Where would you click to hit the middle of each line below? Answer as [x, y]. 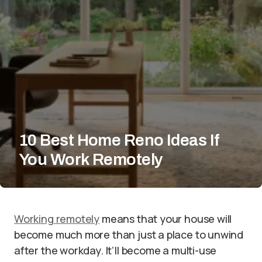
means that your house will [166, 219]
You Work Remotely [91, 159]
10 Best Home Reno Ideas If [119, 140]
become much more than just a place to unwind [129, 235]
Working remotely [57, 219]
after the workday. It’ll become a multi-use [116, 250]
